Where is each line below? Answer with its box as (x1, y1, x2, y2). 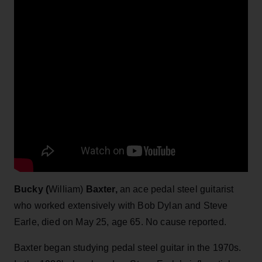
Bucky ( (14, 184, 49, 194)
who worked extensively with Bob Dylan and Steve (14, 200, 228, 211)
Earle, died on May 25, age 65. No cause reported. (14, 216, 226, 227)
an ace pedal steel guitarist (119, 184, 234, 194)
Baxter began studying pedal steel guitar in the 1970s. (14, 242, 242, 253)
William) (49, 184, 86, 194)
